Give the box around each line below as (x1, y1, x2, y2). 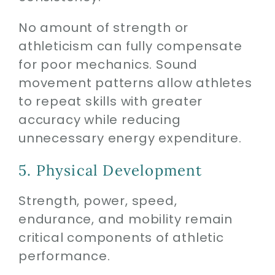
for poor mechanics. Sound (18, 55, 198, 73)
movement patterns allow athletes (18, 74, 252, 91)
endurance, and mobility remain (18, 210, 233, 228)
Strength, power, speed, (18, 192, 177, 209)
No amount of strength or (18, 18, 189, 36)
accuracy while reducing (18, 110, 181, 128)
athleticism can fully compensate (18, 37, 242, 55)
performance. (18, 247, 110, 265)
